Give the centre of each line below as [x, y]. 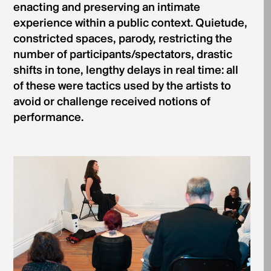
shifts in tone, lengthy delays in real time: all [126, 71]
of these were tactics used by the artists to [122, 87]
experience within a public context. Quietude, [130, 24]
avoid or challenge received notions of [112, 102]
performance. [48, 118]
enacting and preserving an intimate [106, 8]
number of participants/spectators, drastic [122, 55]
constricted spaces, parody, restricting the [122, 39]
